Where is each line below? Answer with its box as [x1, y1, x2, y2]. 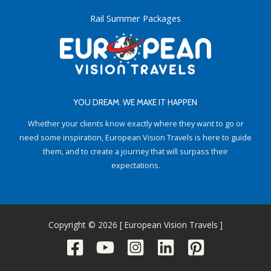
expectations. [111, 159, 160, 171]
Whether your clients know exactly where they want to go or [27, 117, 244, 129]
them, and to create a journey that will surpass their [43, 145, 228, 157]
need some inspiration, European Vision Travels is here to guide [19, 131, 252, 143]
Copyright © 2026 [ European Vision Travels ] [48, 218, 223, 230]
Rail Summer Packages [90, 12, 181, 25]
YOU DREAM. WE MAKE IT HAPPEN [74, 97, 197, 108]
